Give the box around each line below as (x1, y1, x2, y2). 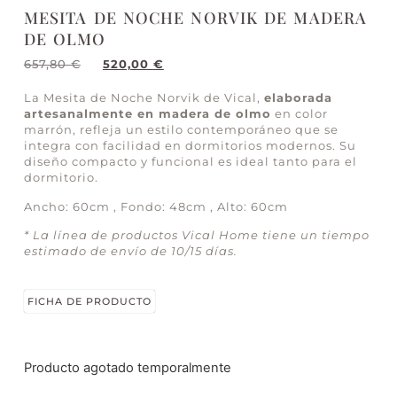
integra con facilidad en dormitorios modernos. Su (23, 138, 356, 153)
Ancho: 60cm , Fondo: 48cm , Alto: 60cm (23, 198, 288, 214)
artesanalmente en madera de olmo (23, 106, 271, 121)
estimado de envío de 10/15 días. (23, 243, 237, 258)
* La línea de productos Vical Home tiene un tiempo (23, 227, 370, 242)
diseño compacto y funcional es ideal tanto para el (23, 154, 357, 169)
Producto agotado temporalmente (23, 360, 231, 377)
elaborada (263, 90, 332, 105)
